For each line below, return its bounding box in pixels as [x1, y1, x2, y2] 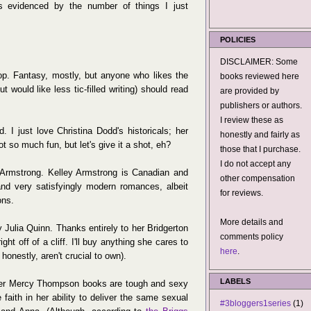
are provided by [220, 86, 279, 96]
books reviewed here [220, 72, 299, 81]
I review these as [220, 115, 283, 125]
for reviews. [220, 188, 263, 198]
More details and [220, 217, 283, 227]
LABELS [220, 277, 251, 285]
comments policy [220, 232, 283, 242]
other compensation [220, 174, 295, 183]
